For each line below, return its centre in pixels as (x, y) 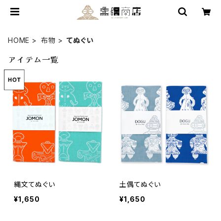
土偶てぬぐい (140, 184)
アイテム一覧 (34, 59)
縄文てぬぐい (35, 184)
